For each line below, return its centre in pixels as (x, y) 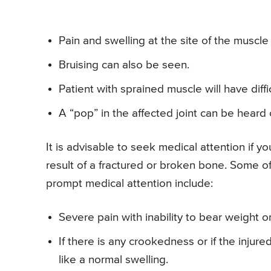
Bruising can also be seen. (124, 65)
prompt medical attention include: (129, 183)
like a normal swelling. (113, 260)
